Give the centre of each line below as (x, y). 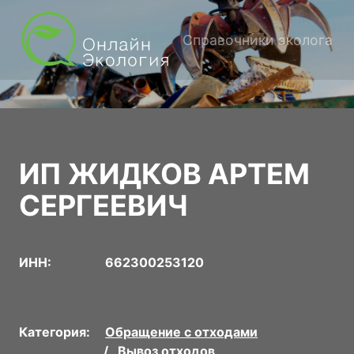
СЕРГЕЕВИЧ (104, 206)
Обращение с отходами (182, 332)
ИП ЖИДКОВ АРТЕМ (164, 174)
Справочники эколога (258, 40)
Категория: (55, 332)
